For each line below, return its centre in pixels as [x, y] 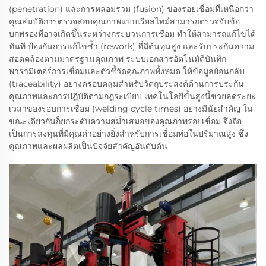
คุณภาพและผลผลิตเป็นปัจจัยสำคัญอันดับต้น [88, 146]
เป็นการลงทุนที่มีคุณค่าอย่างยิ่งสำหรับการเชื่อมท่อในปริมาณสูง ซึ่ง [129, 134]
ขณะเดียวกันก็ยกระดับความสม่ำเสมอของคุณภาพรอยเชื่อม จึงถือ [125, 121]
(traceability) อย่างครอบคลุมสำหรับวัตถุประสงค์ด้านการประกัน [126, 84]
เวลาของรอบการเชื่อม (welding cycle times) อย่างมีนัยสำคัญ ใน [131, 109]
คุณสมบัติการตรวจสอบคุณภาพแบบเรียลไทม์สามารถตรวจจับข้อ [124, 21]
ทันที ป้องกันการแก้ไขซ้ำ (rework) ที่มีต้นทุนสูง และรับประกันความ [132, 46]
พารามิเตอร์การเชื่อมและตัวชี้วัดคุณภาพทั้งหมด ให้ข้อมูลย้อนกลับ [127, 71]
